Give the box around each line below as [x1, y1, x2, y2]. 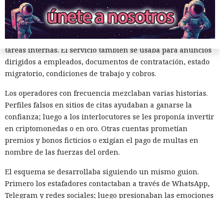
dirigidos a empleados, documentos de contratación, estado [5, 57, 210, 67]
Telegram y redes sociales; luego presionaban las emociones [5, 191, 214, 200]
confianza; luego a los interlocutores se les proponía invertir [5, 112, 214, 122]
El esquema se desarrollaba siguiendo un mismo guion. [5, 167, 199, 177]
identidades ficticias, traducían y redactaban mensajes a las [5, 22, 212, 31]
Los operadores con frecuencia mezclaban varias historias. [5, 88, 208, 98]
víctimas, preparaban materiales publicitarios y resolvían [5, 33, 205, 43]
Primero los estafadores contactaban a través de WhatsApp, [5, 179, 210, 189]
